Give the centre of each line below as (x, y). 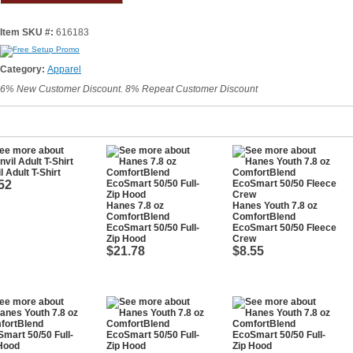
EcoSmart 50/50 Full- (153, 228)
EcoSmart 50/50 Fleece (284, 228)
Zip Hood (126, 239)
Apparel (64, 69)
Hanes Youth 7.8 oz (275, 206)
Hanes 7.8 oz (135, 206)
